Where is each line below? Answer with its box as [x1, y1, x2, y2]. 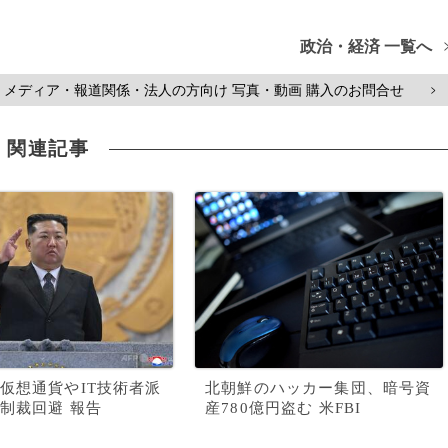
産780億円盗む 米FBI [205, 400, 362, 416]
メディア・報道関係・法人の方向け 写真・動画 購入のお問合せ [4, 82, 404, 98]
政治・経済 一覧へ [300, 38, 433, 55]
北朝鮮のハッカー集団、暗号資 [205, 380, 432, 396]
